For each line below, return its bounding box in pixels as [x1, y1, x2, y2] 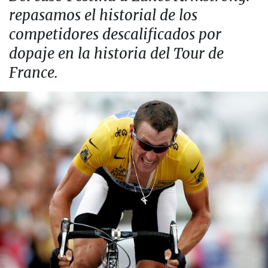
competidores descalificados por [9, 25, 221, 44]
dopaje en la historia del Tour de [9, 44, 224, 63]
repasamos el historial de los [9, 6, 197, 25]
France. [9, 63, 58, 82]
